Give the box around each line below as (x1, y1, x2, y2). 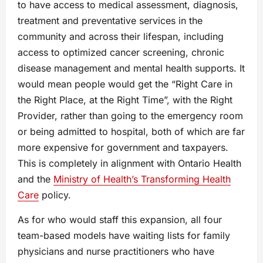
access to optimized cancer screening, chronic (18, 46, 224, 58)
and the (18, 173, 53, 185)
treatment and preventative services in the (18, 14, 203, 26)
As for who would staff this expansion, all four (18, 213, 222, 225)
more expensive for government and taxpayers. (18, 141, 231, 153)
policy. (39, 188, 71, 201)
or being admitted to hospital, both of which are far (18, 125, 245, 137)
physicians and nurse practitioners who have (18, 245, 214, 257)
